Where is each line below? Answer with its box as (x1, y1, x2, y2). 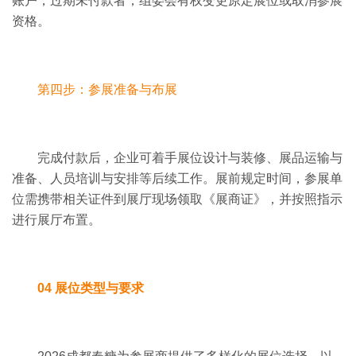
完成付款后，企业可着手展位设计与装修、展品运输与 (37, 150, 342, 164)
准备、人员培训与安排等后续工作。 (12, 171, 215, 185)
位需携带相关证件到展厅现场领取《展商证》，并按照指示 (12, 192, 342, 206)
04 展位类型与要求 (37, 281, 144, 295)
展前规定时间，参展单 (215, 171, 342, 185)
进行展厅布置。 (12, 212, 101, 226)
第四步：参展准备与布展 (37, 82, 177, 96)
